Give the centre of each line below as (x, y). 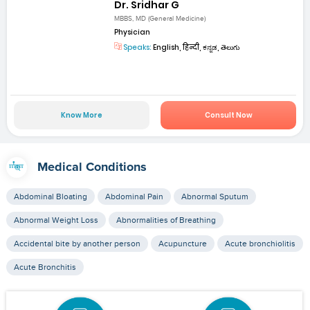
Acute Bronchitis (45, 267)
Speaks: (137, 48)
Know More (81, 116)
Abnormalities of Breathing (166, 220)
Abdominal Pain (134, 197)
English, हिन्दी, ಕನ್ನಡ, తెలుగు (196, 48)
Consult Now (228, 116)
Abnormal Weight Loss (56, 220)
